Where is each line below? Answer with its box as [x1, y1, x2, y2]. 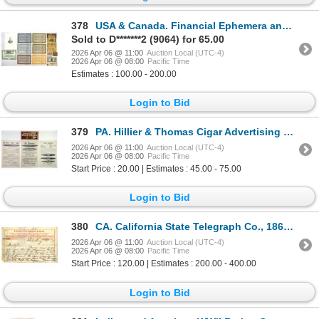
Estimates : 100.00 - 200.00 [71, 68, 177, 79]
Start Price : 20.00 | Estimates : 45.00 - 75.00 [71, 163, 241, 174]
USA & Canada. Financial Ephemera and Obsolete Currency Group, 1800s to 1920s [95, 19, 282, 31]
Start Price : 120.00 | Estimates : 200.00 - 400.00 [71, 258, 256, 269]
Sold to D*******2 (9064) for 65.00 [71, 33, 224, 45]
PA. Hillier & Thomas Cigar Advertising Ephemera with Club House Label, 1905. [95, 125, 283, 137]
